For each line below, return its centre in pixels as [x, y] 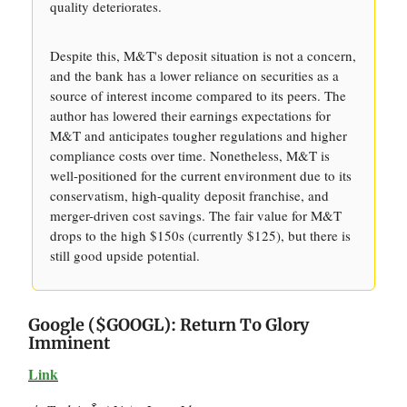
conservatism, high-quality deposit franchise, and [189, 195]
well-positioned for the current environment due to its [201, 175]
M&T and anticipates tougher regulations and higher [199, 135]
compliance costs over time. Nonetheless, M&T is [190, 155]
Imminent [69, 343]
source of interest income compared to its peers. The [198, 95]
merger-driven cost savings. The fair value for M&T [196, 215]
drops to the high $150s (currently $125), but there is [200, 235]
